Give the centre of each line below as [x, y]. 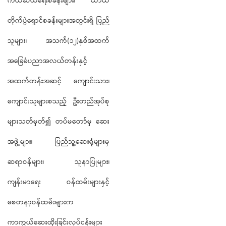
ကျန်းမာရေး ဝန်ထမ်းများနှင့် [59, 182]
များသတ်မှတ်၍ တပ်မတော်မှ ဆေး [59, 122]
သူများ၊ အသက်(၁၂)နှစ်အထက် [59, 41]
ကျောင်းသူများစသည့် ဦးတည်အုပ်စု [59, 102]
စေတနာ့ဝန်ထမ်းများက [41, 203]
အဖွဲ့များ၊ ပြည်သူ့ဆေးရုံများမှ [59, 142]
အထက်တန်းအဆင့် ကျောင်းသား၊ [59, 81]
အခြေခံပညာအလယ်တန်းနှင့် [47, 61]
